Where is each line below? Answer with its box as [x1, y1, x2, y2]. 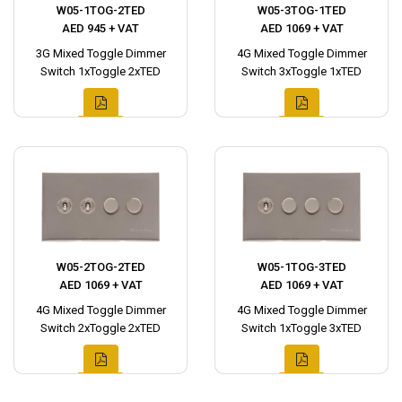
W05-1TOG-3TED [257, 260, 346, 274]
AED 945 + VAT [62, 22, 139, 35]
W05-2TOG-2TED [56, 260, 145, 274]
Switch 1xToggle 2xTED [40, 65, 161, 78]
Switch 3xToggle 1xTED [241, 65, 362, 78]
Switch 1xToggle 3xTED [241, 321, 362, 335]
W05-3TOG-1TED [257, 4, 346, 17]
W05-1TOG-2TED [56, 4, 145, 17]
